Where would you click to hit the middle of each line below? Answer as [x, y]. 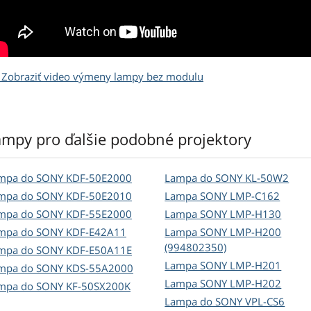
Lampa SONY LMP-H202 [223, 284]
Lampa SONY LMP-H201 [223, 266]
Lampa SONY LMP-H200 [223, 232]
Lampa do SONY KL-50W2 [227, 178]
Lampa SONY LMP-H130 [223, 214]
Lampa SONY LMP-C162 [222, 196]
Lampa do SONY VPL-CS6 [225, 302]
